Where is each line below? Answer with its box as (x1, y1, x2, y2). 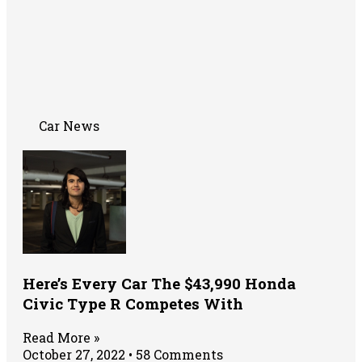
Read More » (23, 329, 99, 347)
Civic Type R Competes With (23, 293, 243, 314)
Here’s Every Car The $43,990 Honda (23, 273, 296, 294)
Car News (39, 117, 99, 135)
